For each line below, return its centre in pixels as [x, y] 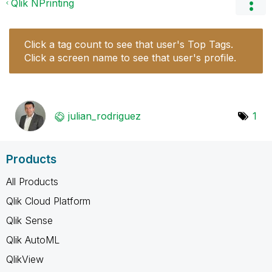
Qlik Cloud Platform [48, 201]
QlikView [25, 259]
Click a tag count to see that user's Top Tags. [129, 44]
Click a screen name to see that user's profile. [130, 57]
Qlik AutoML [33, 240]
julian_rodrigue [102, 116]
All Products [32, 181]
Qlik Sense [29, 220]
